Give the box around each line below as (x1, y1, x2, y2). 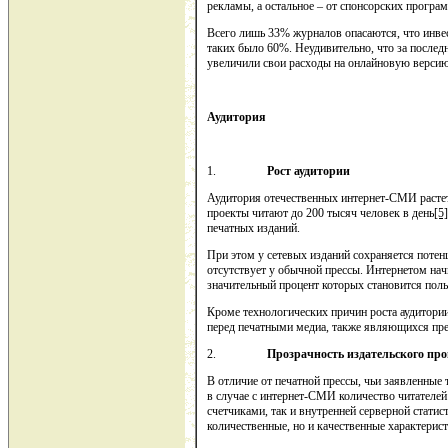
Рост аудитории (267, 164, 350, 179)
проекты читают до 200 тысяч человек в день (207, 206, 434, 221)
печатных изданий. (207, 221, 300, 236)
